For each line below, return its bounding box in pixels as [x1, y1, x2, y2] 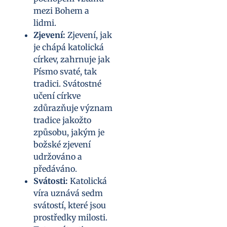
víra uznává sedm [33, 187, 103, 198]
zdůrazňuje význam [33, 102, 112, 113]
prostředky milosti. [33, 212, 107, 222]
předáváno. [33, 163, 77, 174]
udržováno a [33, 151, 82, 162]
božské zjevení [33, 139, 91, 149]
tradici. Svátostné [33, 78, 101, 89]
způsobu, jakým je [33, 127, 104, 137]
